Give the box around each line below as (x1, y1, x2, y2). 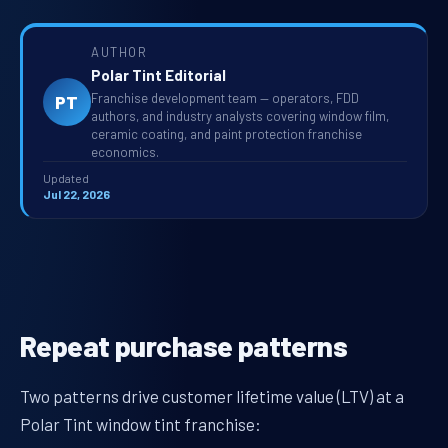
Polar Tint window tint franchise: (20, 414, 261, 435)
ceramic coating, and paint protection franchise (91, 125, 362, 142)
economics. (91, 143, 159, 160)
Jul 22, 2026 (43, 186, 110, 201)
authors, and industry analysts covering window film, (91, 107, 389, 124)
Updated (43, 170, 89, 185)
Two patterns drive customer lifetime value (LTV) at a (20, 386, 404, 407)
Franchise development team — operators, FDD (91, 89, 359, 106)
